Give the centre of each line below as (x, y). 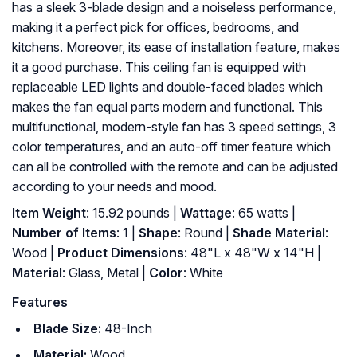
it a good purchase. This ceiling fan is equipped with (159, 67)
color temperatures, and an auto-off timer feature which (171, 147)
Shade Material (277, 233)
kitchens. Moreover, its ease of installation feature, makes (176, 47)
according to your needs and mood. (114, 187)
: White (203, 273)
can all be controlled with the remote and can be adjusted (175, 167)
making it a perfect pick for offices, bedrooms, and (155, 27)
